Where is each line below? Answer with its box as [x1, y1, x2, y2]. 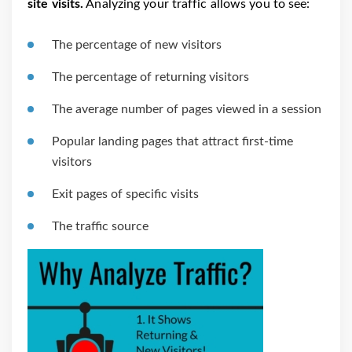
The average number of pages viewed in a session [52, 102, 321, 115]
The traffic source [52, 219, 148, 233]
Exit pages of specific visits [52, 187, 199, 200]
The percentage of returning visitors [52, 70, 249, 83]
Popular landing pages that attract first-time [52, 134, 293, 148]
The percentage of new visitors [52, 38, 222, 51]
